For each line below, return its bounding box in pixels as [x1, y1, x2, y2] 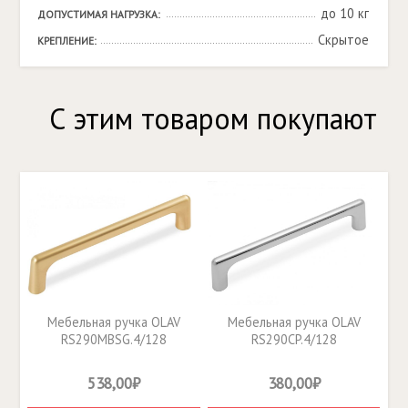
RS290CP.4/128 [250, 330, 337, 348]
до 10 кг [320, 4, 369, 22]
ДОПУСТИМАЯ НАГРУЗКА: [36, 6, 160, 21]
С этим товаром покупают [49, 99, 377, 138]
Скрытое [317, 30, 369, 48]
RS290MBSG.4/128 [61, 330, 168, 348]
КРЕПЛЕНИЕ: [36, 33, 97, 47]
